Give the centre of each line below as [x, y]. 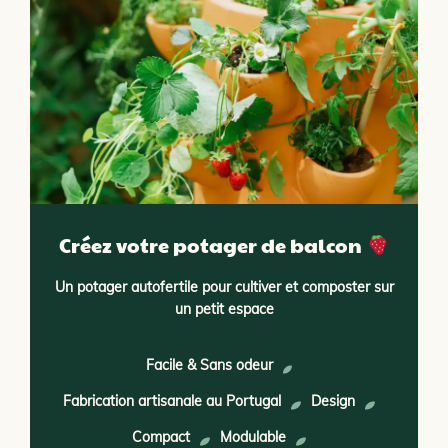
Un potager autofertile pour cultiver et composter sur [224, 287]
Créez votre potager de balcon [213, 245]
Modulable [253, 437]
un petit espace [224, 309]
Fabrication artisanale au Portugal [172, 401]
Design [333, 401]
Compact [161, 437]
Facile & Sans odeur [209, 365]
